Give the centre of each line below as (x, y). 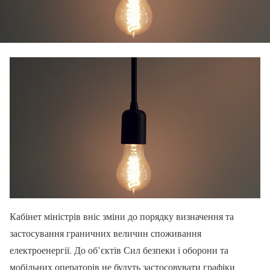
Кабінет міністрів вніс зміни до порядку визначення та (122, 216)
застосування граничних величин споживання (105, 233)
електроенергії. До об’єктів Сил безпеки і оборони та (119, 250)
